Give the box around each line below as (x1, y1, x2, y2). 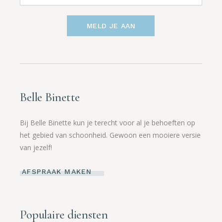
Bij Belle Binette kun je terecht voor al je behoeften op (20, 117, 196, 127)
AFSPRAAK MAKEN (22, 167, 92, 176)
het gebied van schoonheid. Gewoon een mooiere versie (20, 130, 201, 140)
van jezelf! (20, 142, 53, 152)
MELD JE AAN (86, 21, 136, 30)
